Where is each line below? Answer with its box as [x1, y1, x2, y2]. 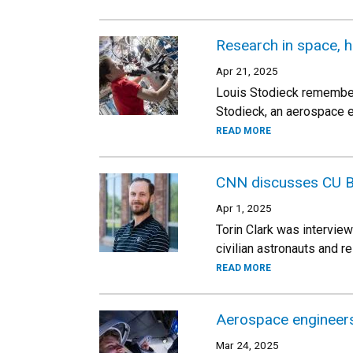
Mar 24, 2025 [216, 339, 279, 351]
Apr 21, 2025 [216, 65, 278, 77]
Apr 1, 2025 [216, 202, 272, 214]
